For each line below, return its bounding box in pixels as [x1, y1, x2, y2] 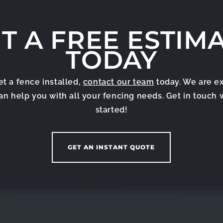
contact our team [83, 77, 154, 87]
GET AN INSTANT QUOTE [68, 143, 155, 151]
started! [95, 105, 128, 114]
